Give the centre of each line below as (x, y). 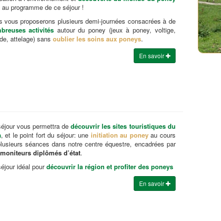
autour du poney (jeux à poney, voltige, (115, 30)
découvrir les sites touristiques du (123, 126)
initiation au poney (119, 135)
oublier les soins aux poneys (97, 38)
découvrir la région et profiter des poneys (110, 166)
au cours (162, 135)
